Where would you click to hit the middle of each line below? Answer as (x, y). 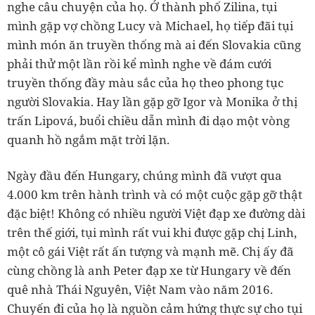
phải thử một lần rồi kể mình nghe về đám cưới (139, 63)
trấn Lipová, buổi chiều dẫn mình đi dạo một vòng (148, 120)
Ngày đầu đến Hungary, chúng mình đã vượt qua (144, 175)
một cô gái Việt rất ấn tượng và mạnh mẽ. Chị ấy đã (150, 251)
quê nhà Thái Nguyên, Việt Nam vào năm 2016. (140, 289)
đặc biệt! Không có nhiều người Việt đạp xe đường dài (156, 213)
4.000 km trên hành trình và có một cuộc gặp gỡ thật (155, 194)
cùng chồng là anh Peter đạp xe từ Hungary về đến (149, 270)
